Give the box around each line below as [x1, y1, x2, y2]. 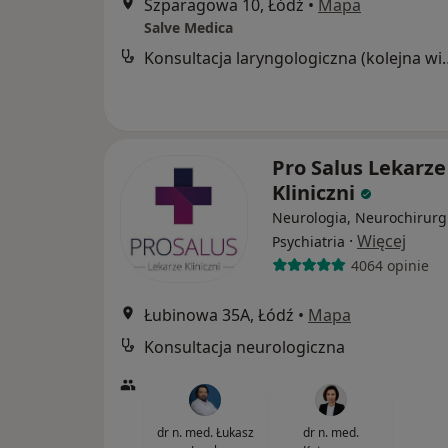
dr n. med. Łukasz [156, 424, 254, 441]
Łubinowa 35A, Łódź [144, 304, 294, 326]
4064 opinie [350, 255, 429, 275]
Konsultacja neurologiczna [144, 336, 345, 358]
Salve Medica [144, 18, 233, 37]
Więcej [357, 230, 406, 252]
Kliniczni [272, 179, 360, 206]
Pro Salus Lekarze [272, 154, 446, 181]
